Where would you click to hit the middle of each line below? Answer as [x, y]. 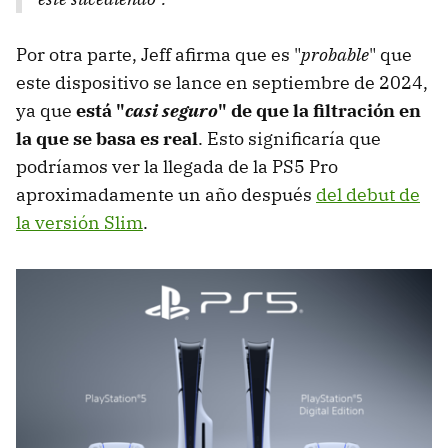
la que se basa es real [107, 139]
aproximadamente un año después [166, 195]
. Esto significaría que [289, 139]
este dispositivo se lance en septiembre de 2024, [222, 83]
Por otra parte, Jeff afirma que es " [158, 55]
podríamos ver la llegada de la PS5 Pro [177, 167]
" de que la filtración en [319, 111]
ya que [46, 111]
